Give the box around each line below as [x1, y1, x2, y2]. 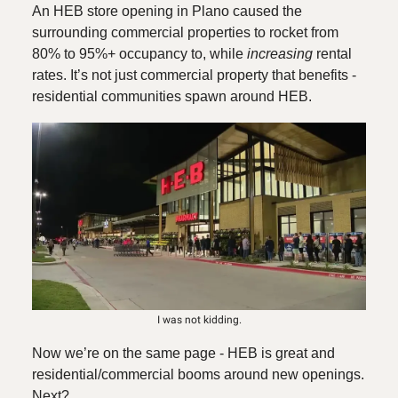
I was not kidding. [156, 314, 242, 327]
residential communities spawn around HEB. [32, 89, 312, 104]
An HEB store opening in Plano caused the [32, 4, 302, 19]
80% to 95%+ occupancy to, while [32, 46, 247, 61]
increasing [247, 46, 313, 61]
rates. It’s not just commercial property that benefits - [32, 68, 356, 83]
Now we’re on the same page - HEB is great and [32, 346, 335, 362]
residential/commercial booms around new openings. [32, 367, 364, 383]
